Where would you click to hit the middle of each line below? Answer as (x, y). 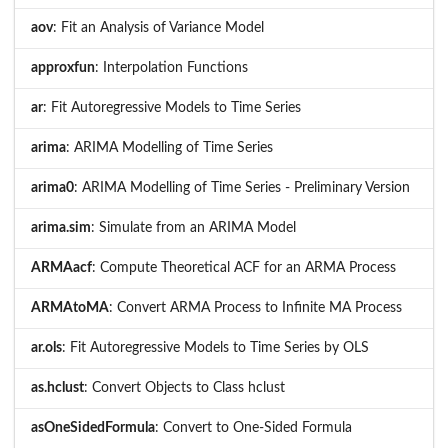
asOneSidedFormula (93, 428)
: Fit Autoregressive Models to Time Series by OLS (215, 348)
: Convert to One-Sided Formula (253, 428)
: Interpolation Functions (171, 68)
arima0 (52, 188)
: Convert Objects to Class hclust (184, 388)
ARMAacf (61, 268)
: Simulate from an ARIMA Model (193, 228)
